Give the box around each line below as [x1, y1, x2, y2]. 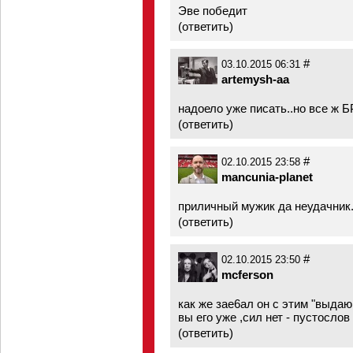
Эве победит [178, 4, 247, 17]
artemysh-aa [221, 72, 289, 86]
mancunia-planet [221, 170, 313, 184]
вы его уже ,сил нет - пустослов [178, 310, 350, 324]
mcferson [221, 268, 273, 281]
